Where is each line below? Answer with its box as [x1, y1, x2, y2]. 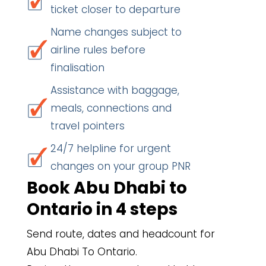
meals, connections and [50, 101, 172, 115]
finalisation [50, 61, 104, 75]
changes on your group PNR [50, 159, 191, 173]
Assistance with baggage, [50, 83, 179, 97]
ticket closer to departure [50, 2, 180, 17]
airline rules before [50, 43, 145, 57]
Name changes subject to [50, 25, 182, 39]
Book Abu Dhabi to [27, 176, 187, 199]
